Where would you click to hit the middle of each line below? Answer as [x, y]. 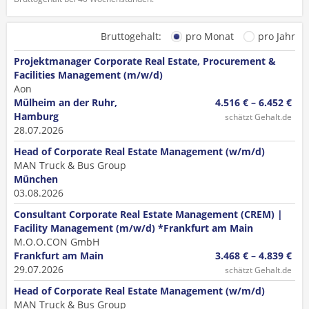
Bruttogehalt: [132, 36]
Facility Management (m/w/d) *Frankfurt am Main [133, 228]
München [36, 179]
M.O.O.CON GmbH [57, 242]
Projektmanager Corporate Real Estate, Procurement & [145, 61]
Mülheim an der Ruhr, [66, 102]
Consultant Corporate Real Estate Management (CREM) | [148, 214]
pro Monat [210, 36]
